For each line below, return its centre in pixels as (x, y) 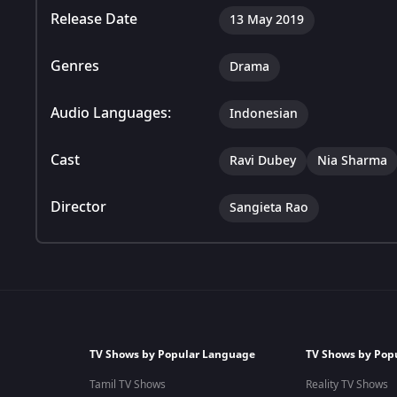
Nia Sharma (352, 160)
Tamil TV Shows (127, 385)
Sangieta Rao (269, 207)
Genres (75, 66)
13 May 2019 (267, 19)
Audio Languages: (111, 113)
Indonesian (264, 113)
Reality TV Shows (346, 385)
